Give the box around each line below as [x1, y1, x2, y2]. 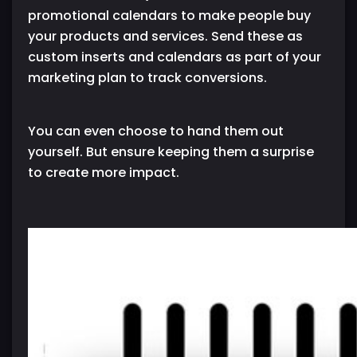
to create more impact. [28, 163, 179, 182]
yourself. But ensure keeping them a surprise [28, 143, 314, 162]
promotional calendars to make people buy [28, 6, 311, 25]
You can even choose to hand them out [28, 122, 284, 141]
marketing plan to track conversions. [28, 69, 267, 88]
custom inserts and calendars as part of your [28, 48, 321, 67]
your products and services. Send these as [28, 27, 303, 46]
